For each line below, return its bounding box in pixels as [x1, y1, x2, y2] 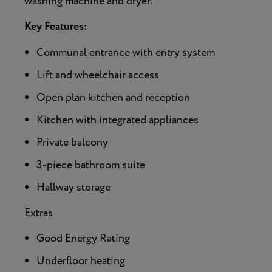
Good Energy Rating [36, 231, 130, 246]
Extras [24, 205, 53, 220]
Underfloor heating [36, 253, 125, 268]
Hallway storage [36, 180, 110, 195]
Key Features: [24, 19, 87, 35]
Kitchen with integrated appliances [36, 112, 199, 127]
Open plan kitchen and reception [36, 90, 190, 105]
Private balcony [36, 135, 108, 150]
